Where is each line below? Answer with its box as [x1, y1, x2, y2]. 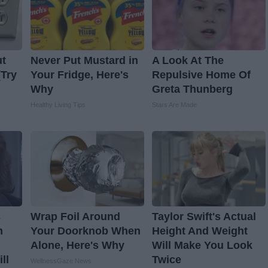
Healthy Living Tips [30, 101, 86, 109]
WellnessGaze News [30, 257, 92, 265]
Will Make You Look [151, 239, 252, 252]
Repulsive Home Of [151, 69, 251, 81]
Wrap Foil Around [30, 211, 120, 223]
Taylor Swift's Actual [151, 211, 256, 223]
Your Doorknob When [30, 225, 141, 237]
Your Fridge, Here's [30, 69, 129, 81]
